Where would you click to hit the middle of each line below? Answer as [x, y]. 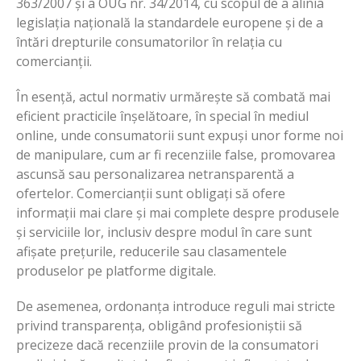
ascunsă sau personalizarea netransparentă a [155, 174]
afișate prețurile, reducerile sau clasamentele [151, 251]
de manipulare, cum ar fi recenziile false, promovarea [176, 154]
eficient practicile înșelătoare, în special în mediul [162, 116]
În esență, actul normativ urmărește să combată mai [173, 96]
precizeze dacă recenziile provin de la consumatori [167, 344]
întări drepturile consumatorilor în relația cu [149, 41]
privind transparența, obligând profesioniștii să [159, 325]
